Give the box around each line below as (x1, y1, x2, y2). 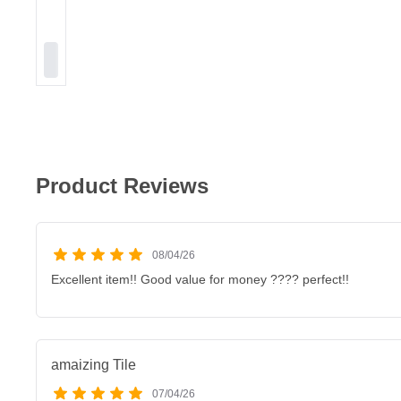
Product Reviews (36, 174, 209, 198)
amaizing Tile (51, 357, 136, 372)
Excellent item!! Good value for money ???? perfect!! (51, 272, 349, 286)
